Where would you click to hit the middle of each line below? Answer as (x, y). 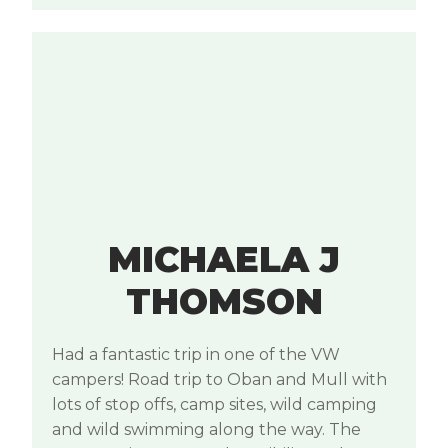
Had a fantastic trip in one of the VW (196, 355)
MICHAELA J (224, 260)
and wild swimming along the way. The (206, 430)
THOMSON (224, 302)
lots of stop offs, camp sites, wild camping (214, 405)
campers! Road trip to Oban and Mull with (219, 380)
